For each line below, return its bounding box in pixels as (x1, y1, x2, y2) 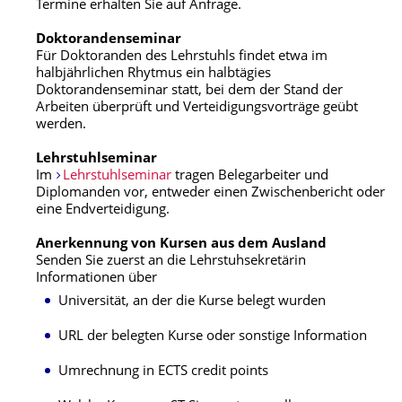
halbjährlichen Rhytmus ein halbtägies (36, 67, 271, 81)
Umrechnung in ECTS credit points (58, 365, 268, 379)
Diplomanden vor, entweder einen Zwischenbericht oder (36, 187, 385, 200)
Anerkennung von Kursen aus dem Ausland (36, 238, 327, 251)
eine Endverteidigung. (36, 204, 170, 217)
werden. (36, 118, 86, 132)
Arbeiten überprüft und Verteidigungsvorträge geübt (36, 101, 358, 115)
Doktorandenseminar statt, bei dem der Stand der (36, 84, 343, 98)
